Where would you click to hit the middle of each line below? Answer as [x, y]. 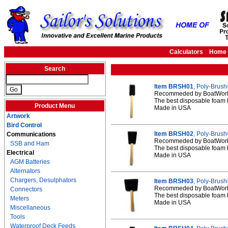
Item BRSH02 [174, 134]
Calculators [186, 52]
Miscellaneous [30, 208]
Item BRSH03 [174, 181]
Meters [20, 198]
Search [55, 69]
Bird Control [24, 125]
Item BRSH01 [174, 87]
